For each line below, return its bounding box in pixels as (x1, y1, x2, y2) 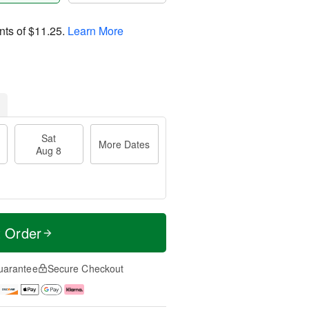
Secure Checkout (47, 261, 124, 275)
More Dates (99, 137, 150, 151)
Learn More (68, 22, 123, 39)
